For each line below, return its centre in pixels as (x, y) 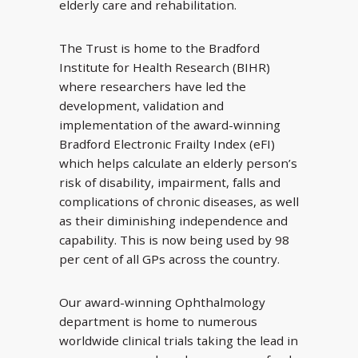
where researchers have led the (153, 86)
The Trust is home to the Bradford (159, 48)
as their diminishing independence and (173, 220)
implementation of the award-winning (170, 124)
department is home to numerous (158, 322)
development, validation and (141, 105)
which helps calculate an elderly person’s (178, 163)
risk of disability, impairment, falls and (170, 182)
